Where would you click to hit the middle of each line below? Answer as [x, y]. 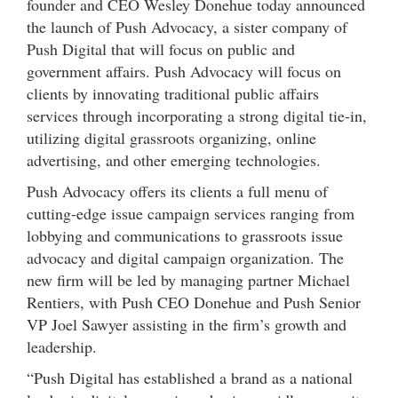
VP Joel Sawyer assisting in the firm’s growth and [187, 324]
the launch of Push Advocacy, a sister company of [187, 26]
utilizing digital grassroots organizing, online [171, 137]
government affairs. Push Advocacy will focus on [184, 71]
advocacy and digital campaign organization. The [185, 257]
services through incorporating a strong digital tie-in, [197, 115]
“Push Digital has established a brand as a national [190, 377]
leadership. [62, 346]
